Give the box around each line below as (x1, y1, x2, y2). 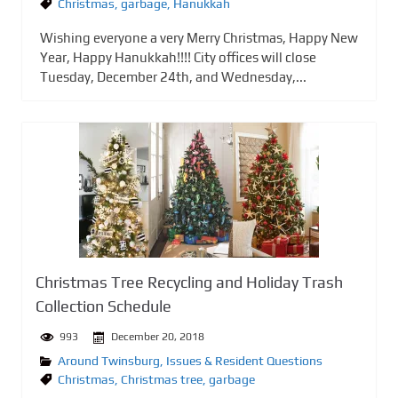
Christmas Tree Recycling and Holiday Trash (36, 272, 343, 291)
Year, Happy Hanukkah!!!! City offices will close (40, 49, 316, 65)
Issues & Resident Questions (166, 353, 322, 368)
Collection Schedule (36, 296, 171, 315)
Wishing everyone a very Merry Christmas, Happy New (40, 29, 358, 45)
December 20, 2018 (111, 330, 204, 344)
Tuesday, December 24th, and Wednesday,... (40, 68, 306, 84)
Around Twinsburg (58, 353, 160, 368)
